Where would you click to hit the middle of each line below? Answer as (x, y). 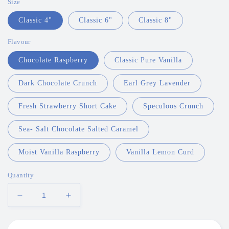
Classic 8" (156, 20)
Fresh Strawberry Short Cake (67, 106)
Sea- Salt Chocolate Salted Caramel (78, 129)
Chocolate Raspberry (53, 60)
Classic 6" (95, 20)
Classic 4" (35, 20)
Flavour (19, 42)
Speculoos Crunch (173, 106)
